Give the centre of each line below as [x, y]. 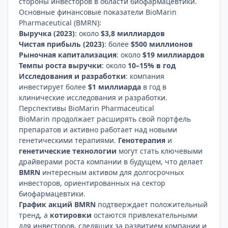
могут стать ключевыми [160, 151]
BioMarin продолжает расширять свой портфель [105, 119]
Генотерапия [142, 140]
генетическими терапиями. [69, 140]
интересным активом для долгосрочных [112, 172]
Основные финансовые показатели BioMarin [98, 12]
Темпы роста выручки [61, 65]
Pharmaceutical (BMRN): [60, 22]
